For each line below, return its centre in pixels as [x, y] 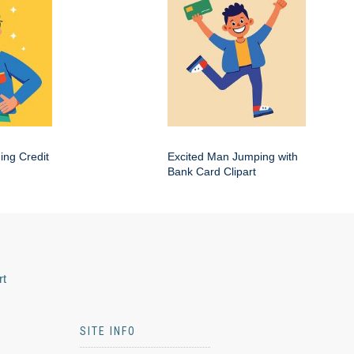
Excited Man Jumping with [233, 156]
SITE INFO [108, 331]
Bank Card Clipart [212, 171]
